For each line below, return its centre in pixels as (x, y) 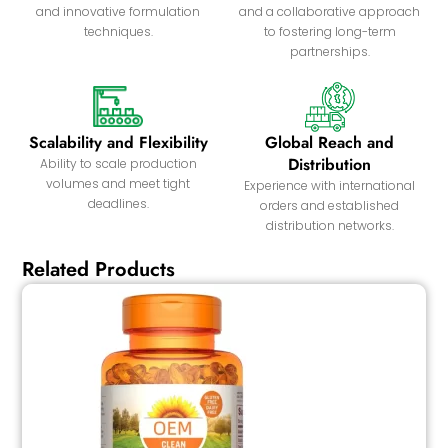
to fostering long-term (329, 31)
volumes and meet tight (118, 183)
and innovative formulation (118, 11)
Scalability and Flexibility (118, 142)
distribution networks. (329, 225)
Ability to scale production (118, 163)
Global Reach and (330, 142)
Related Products (99, 269)
